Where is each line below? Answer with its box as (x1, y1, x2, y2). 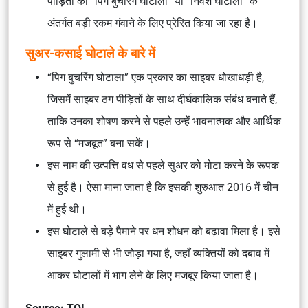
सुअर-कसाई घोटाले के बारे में (25, 45, 155, 61)
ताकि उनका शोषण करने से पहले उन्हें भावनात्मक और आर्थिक (47, 115, 281, 128)
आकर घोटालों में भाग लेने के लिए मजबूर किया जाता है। (47, 269, 258, 282)
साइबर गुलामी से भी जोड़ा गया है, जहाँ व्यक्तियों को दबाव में (47, 247, 269, 260)
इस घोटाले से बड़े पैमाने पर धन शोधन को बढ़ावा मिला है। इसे (47, 225, 280, 238)
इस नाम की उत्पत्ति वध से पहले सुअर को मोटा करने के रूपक (47, 159, 279, 172)
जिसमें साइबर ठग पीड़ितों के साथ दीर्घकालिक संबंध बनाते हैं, (47, 93, 277, 106)
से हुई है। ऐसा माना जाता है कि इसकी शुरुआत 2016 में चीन (47, 181, 278, 194)
